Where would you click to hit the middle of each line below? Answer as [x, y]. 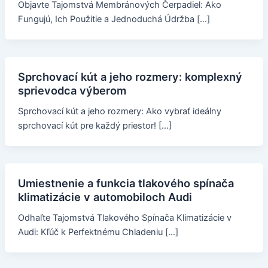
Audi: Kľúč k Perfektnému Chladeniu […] [98, 232]
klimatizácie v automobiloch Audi [105, 197]
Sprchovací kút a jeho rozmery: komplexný [130, 77]
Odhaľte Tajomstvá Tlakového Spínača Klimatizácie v [124, 217]
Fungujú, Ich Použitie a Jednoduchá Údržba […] [114, 19]
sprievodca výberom [72, 91]
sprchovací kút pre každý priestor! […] [95, 125]
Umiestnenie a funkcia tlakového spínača [126, 183]
